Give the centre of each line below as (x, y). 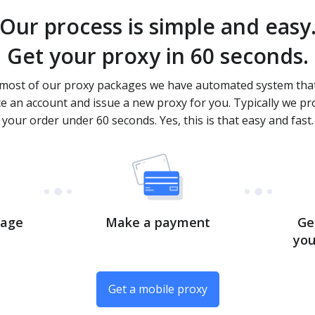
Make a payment (157, 222)
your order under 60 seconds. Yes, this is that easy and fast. (157, 120)
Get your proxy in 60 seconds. (157, 56)
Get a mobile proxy (157, 289)
